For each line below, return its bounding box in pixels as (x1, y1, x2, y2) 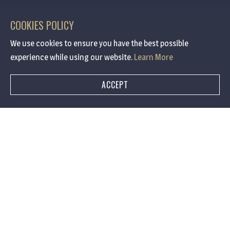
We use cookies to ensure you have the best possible (10, 39, 188, 48)
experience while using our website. (10, 52, 134, 62)
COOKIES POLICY (10, 17, 74, 33)
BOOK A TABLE (84, 143, 138, 156)
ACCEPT (102, 79, 128, 91)
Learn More (134, 52, 173, 62)
